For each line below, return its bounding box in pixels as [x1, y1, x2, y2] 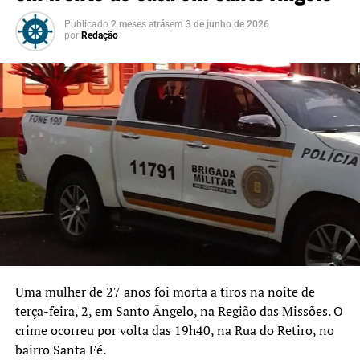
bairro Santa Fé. [14, 340, 106, 358]
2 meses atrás [110, 18, 170, 30]
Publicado [63, 18, 108, 30]
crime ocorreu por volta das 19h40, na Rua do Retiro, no [14, 321, 334, 339]
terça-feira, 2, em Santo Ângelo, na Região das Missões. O [14, 301, 343, 320]
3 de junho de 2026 [185, 18, 269, 30]
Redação [80, 29, 118, 41]
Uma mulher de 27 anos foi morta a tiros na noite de [14, 282, 315, 301]
